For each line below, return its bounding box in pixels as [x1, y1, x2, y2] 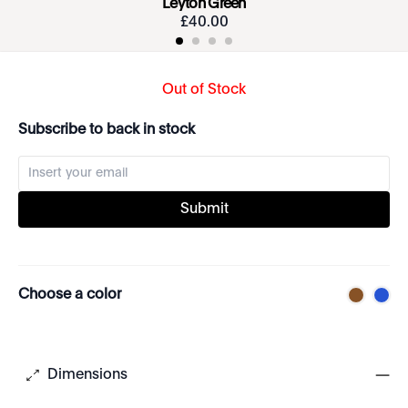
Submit [179, 202, 229, 217]
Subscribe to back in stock [18, 123, 195, 138]
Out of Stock [162, 83, 246, 97]
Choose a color [18, 288, 121, 302]
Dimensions [47, 368, 127, 382]
